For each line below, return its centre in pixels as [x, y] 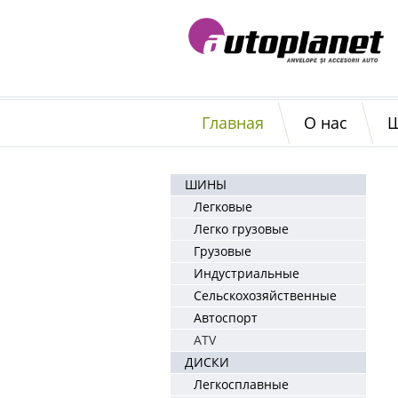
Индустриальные [247, 273]
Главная [233, 123]
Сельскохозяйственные [265, 295]
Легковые [223, 207]
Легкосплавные [241, 384]
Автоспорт [226, 318]
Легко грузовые [241, 229]
